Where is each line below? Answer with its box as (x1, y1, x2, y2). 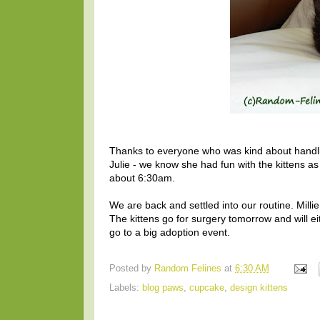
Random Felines (154, 263, 221, 274)
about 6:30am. (109, 172, 175, 184)
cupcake (189, 282, 224, 293)
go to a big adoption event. (109, 226, 230, 239)
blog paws (142, 282, 184, 293)
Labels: (109, 282, 142, 293)
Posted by (109, 263, 154, 274)
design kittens (230, 282, 288, 293)
